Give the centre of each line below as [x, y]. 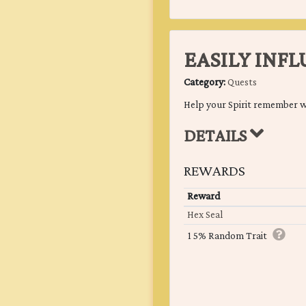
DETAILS [217, 137]
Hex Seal [205, 215]
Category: [206, 83]
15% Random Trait [227, 237]
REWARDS [214, 172]
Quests [242, 83]
